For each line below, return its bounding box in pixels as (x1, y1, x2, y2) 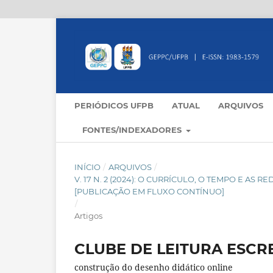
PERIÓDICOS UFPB (74, 101, 154, 111)
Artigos (74, 211, 102, 221)
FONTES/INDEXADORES (82, 125, 184, 135)
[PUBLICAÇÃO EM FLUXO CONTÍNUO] (74, 186, 224, 197)
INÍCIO (74, 162, 101, 172)
